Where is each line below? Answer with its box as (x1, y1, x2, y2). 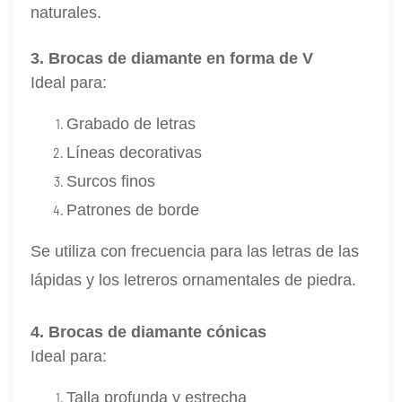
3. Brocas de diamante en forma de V (31, 48, 314, 67)
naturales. (31, 3, 102, 22)
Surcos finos (66, 171, 156, 190)
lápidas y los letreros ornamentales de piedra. (31, 270, 357, 289)
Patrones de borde (66, 200, 200, 219)
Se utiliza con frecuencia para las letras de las (31, 241, 360, 260)
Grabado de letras (66, 114, 197, 133)
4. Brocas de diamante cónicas (31, 322, 267, 341)
